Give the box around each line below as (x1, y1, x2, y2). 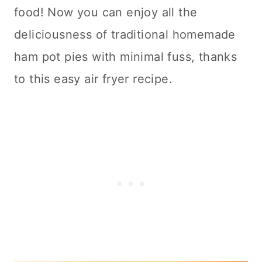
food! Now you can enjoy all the (14, 5, 198, 19)
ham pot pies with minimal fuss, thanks (14, 49, 237, 64)
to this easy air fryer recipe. (14, 71, 173, 86)
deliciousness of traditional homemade (14, 27, 236, 42)
